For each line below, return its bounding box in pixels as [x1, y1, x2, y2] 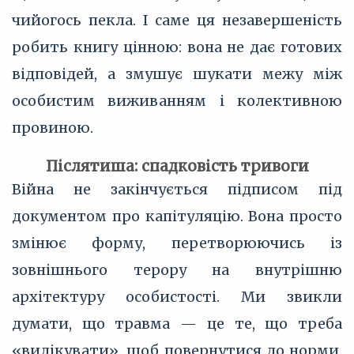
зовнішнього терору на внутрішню [12, 261, 342, 279]
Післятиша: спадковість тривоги [45, 156, 309, 175]
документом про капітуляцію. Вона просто [12, 207, 342, 225]
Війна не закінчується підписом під [12, 180, 342, 198]
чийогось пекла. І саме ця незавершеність [12, 11, 342, 29]
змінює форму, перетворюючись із [12, 234, 342, 252]
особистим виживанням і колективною [12, 92, 342, 110]
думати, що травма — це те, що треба [12, 314, 342, 333]
